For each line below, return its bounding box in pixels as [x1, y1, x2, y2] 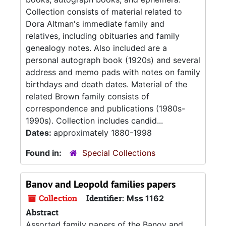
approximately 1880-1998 [53, 128, 152, 138]
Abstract [26, 207, 59, 218]
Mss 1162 [127, 193, 164, 203]
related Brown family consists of [26, 91, 149, 101]
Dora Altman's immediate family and [26, 19, 164, 29]
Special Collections [82, 148, 155, 158]
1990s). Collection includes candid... [26, 116, 163, 126]
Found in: [26, 148, 64, 158]
